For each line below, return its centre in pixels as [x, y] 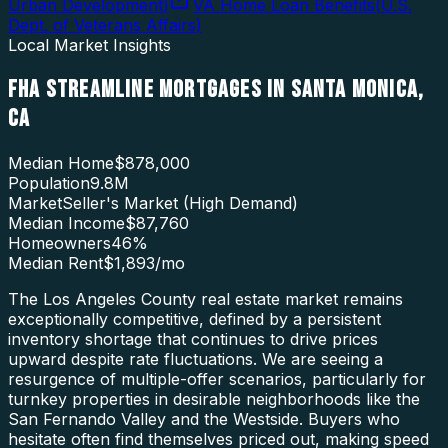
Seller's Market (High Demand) [180, 202]
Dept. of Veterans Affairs [102, 24]
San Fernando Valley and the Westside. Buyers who [204, 418]
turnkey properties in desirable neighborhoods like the [214, 398]
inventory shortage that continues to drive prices [193, 338]
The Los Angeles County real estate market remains [205, 298]
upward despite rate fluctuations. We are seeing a [195, 358]
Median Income [66, 222]
